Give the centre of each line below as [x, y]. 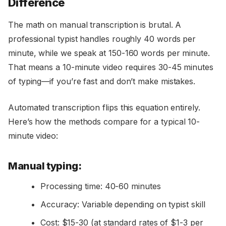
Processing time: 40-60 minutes [101, 186]
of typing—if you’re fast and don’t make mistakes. [102, 81]
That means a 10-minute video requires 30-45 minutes [111, 67]
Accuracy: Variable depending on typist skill [123, 205]
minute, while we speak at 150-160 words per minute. [109, 53]
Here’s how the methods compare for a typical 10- [104, 122]
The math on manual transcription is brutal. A [95, 25]
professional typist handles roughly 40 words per [102, 39]
